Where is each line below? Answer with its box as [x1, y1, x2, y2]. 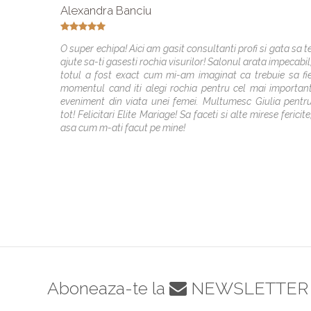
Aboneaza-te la [47, 277, 169, 299]
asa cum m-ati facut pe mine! [60, 121, 186, 133]
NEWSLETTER [186, 277, 308, 299]
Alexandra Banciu [60, 3, 152, 17]
